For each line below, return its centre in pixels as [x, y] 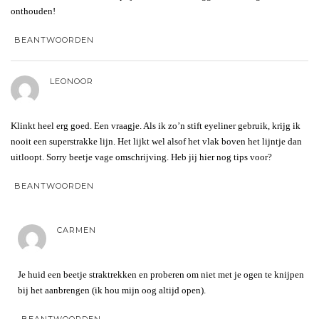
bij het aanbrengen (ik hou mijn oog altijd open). [112, 290]
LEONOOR [72, 81]
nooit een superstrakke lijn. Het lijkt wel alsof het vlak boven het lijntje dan [156, 141]
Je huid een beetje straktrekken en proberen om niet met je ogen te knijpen [161, 274]
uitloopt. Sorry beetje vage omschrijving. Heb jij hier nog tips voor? [141, 157]
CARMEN [77, 230]
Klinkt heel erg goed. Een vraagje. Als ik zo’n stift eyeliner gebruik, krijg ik [156, 125]
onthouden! [33, 11]
